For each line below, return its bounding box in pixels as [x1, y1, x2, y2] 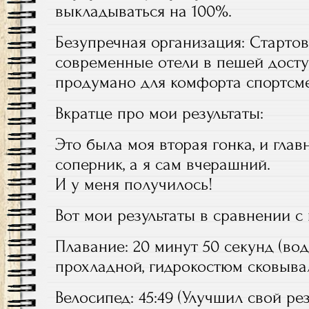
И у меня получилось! [55, 175, 212, 194]
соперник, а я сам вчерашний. [55, 154, 270, 174]
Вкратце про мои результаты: [55, 103, 263, 123]
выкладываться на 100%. [55, 1, 232, 21]
